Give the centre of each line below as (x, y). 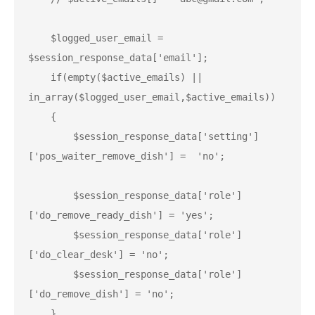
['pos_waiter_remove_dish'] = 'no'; (127, 156)
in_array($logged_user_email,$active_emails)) (152, 97)
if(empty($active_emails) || (39, 78)
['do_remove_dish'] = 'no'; (101, 294)
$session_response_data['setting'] (51, 137)
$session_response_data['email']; (118, 58)
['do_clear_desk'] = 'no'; (98, 255)
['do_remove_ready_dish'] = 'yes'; (121, 216)
